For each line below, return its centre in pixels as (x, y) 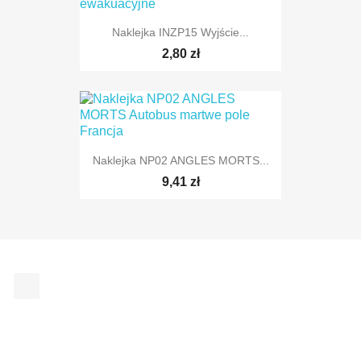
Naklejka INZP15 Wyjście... (180, 33)
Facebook (68, 280)
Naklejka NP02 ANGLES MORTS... (180, 160)
